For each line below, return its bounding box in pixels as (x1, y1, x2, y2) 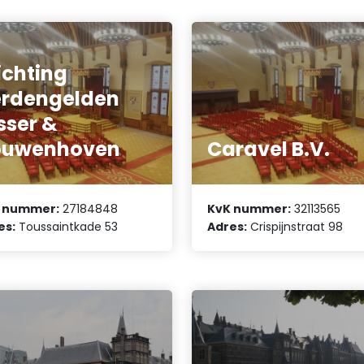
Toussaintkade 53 (15, 218, 119, 235)
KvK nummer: (207, 200, 292, 217)
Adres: (207, 218, 248, 235)
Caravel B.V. (207, 136, 331, 163)
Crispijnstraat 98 (247, 218, 344, 235)
